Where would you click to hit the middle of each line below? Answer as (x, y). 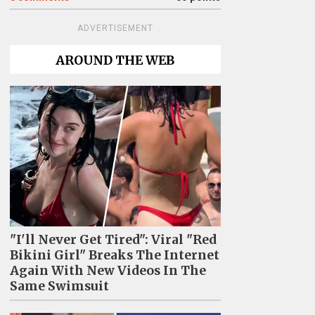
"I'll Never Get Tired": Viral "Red (113, 240)
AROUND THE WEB (115, 60)
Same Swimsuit (59, 286)
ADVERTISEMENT (115, 28)
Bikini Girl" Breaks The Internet (114, 255)
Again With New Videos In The (108, 271)
